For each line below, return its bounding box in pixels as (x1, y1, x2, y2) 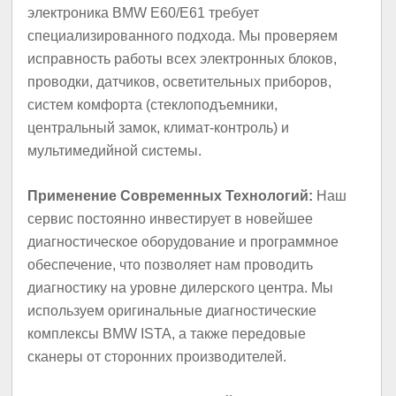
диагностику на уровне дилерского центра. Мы (27, 280, 334, 296)
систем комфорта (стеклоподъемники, (27, 96, 278, 112)
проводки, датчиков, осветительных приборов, (27, 73, 332, 89)
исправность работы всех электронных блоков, (27, 50, 338, 66)
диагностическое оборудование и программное (27, 234, 339, 250)
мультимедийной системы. (27, 142, 202, 158)
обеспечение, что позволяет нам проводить (27, 257, 314, 273)
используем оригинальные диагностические (27, 303, 317, 319)
